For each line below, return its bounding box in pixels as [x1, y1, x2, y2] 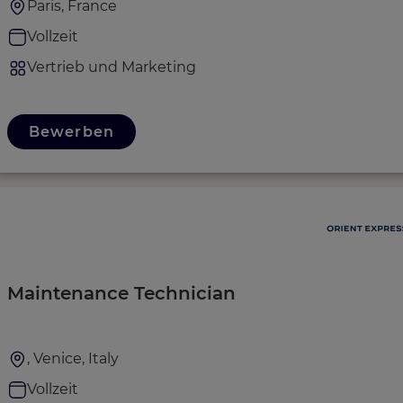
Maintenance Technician [7, 282, 236, 304]
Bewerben [29, 123, 114, 140]
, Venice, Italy [27, 350, 119, 367]
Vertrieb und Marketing [27, 58, 196, 76]
